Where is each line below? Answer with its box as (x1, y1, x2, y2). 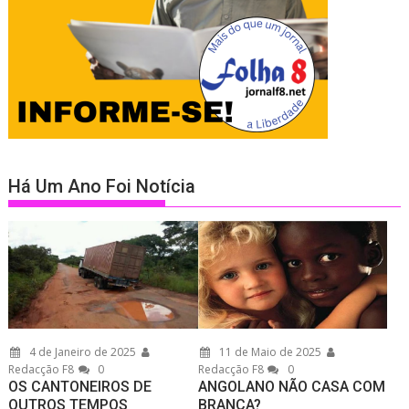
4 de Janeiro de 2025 (26, 344, 137, 361)
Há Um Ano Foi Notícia (8, 175, 196, 197)
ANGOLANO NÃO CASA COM (197, 378, 385, 396)
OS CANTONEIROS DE (8, 378, 152, 396)
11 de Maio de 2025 (215, 344, 321, 361)
